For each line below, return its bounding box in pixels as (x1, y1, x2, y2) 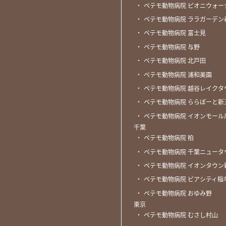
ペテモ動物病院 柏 (144, 133, 194, 142)
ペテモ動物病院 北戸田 (144, 56, 206, 65)
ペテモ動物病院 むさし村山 (144, 210, 218, 219)
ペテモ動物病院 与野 (144, 42, 200, 51)
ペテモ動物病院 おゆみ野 (144, 188, 212, 197)
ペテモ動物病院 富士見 (144, 28, 206, 37)
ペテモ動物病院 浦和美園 (144, 70, 212, 79)
